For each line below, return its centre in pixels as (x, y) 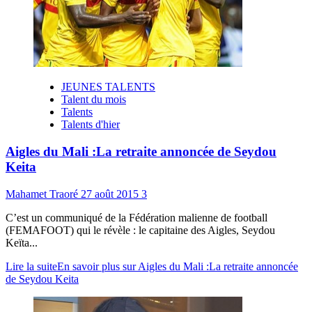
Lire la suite (31, 266)
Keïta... (22, 242)
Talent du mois (94, 100)
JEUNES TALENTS (108, 87)
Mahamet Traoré (43, 194)
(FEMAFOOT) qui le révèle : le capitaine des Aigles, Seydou (140, 230)
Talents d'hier (91, 125)
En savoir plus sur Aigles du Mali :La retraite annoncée (178, 266)
